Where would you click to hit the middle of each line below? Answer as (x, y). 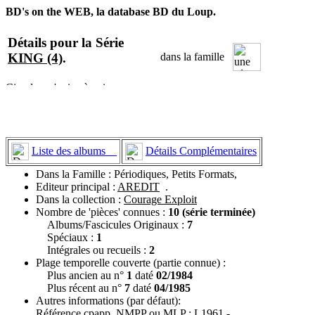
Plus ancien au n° (81, 275)
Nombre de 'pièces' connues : (102, 212)
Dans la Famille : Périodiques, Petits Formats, (136, 174)
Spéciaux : (66, 237)
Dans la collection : (80, 199)
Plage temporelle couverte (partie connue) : (131, 262)
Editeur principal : (77, 186)
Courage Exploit (160, 199)
